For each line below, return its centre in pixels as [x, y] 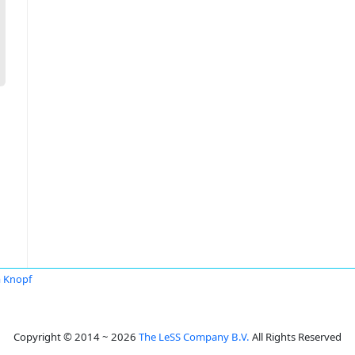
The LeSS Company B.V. [194, 337]
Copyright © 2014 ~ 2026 [76, 337]
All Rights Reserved [296, 337]
